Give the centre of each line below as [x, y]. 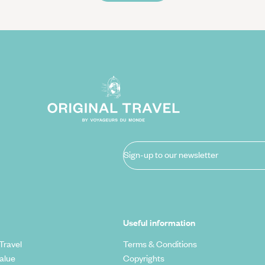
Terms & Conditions [160, 243]
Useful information [159, 222]
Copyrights [143, 258]
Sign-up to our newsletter [171, 155]
